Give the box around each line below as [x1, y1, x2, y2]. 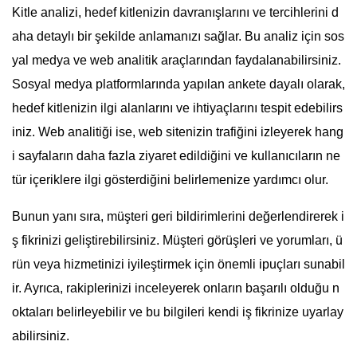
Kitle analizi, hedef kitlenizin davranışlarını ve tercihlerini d [12, 6, 339, 19]
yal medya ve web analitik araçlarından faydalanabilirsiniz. [12, 53, 341, 67]
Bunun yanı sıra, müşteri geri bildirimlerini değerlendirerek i [12, 210, 344, 223]
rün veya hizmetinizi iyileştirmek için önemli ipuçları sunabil [12, 257, 345, 271]
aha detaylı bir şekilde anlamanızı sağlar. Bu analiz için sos [12, 29, 344, 43]
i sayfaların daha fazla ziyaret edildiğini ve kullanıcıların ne [12, 149, 340, 163]
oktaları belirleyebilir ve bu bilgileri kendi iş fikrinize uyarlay [12, 305, 343, 319]
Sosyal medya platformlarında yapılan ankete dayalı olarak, [12, 77, 345, 91]
